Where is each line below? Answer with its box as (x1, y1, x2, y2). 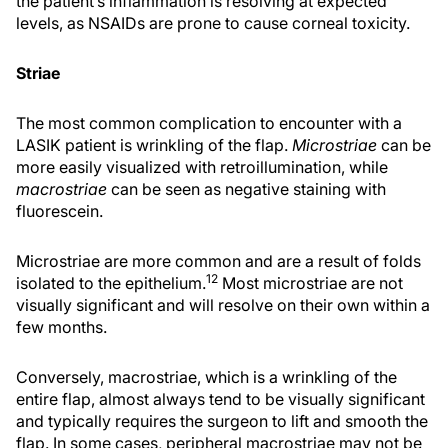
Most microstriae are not (218, 273, 403, 293)
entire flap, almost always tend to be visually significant (16, 389, 425, 409)
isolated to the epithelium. (16, 273, 206, 293)
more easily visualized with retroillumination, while (16, 157, 388, 177)
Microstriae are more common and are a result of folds (16, 251, 421, 271)
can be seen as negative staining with (107, 179, 386, 199)
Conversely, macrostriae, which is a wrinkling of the (16, 367, 397, 387)
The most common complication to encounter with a (16, 113, 402, 133)
